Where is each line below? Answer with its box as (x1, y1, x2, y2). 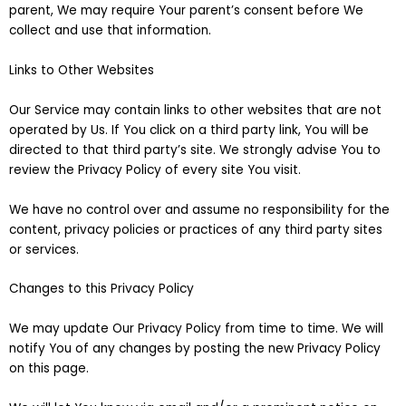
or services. (9, 240, 79, 258)
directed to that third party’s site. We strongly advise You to (9, 140, 381, 159)
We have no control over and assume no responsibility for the (9, 200, 390, 218)
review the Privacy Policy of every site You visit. (9, 160, 301, 179)
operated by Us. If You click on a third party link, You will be (9, 121, 369, 139)
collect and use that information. (9, 21, 211, 39)
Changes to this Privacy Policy (9, 280, 194, 298)
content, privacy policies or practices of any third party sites (9, 220, 382, 238)
